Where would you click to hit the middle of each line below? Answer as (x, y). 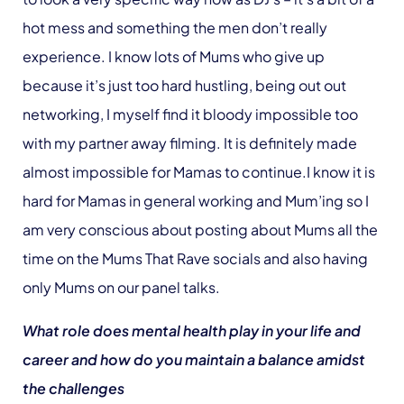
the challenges (75, 388)
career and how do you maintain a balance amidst (194, 359)
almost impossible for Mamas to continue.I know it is (199, 171)
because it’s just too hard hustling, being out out (184, 85)
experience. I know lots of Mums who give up (174, 56)
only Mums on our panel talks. (123, 287)
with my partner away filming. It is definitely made (190, 142)
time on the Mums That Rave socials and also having (195, 258)
